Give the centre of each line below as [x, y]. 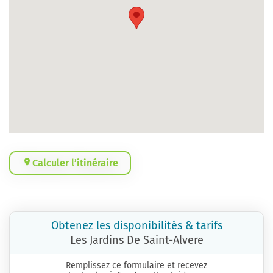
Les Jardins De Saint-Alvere [136, 240]
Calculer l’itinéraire [75, 163]
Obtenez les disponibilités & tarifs [136, 225]
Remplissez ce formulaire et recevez [136, 265]
